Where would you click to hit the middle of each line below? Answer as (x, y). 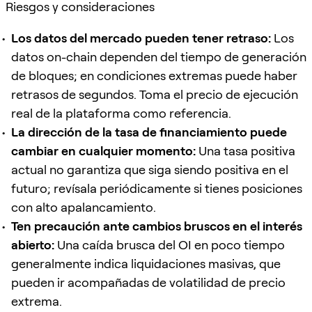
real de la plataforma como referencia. (121, 113)
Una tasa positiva (245, 150)
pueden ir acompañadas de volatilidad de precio (148, 282)
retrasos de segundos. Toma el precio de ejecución (155, 94)
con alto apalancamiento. (84, 207)
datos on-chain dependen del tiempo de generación (159, 56)
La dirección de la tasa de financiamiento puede (149, 132)
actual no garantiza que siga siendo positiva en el (150, 169)
